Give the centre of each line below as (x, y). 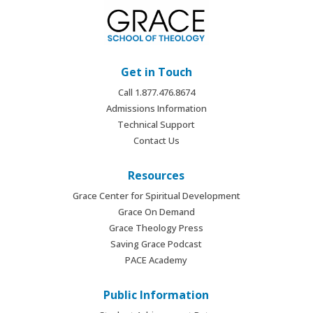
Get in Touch (156, 72)
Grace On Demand (156, 211)
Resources (156, 175)
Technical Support (156, 124)
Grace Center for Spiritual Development (156, 195)
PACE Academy (156, 260)
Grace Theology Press (156, 227)
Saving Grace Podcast (156, 243)
